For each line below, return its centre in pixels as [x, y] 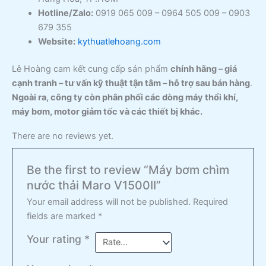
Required [211, 202]
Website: [56, 41]
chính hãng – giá [204, 69]
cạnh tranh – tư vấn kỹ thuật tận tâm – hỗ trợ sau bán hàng [131, 83]
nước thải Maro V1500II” [94, 185]
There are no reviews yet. [63, 136]
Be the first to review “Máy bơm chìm [128, 170]
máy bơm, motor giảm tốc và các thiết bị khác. [107, 111]
